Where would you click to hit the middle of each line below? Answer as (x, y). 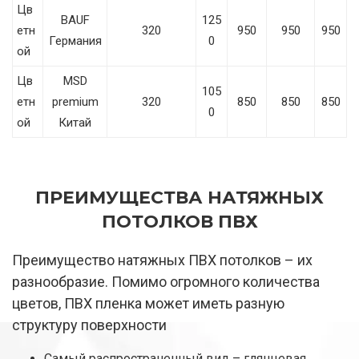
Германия (75, 41)
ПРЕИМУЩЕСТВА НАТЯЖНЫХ (179, 198)
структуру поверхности (89, 325)
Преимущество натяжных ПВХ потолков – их (162, 260)
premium (75, 102)
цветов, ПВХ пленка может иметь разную (148, 304)
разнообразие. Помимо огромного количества (166, 282)
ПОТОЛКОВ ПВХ (179, 222)
